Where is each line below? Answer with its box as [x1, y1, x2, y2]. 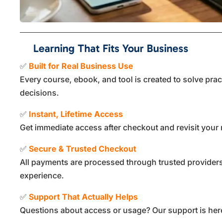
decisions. [20, 87, 59, 98]
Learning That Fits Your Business [33, 41, 189, 55]
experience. [20, 170, 64, 180]
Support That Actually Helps [29, 191, 138, 202]
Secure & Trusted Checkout [29, 143, 137, 154]
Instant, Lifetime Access [29, 109, 123, 119]
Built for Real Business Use [29, 60, 134, 71]
